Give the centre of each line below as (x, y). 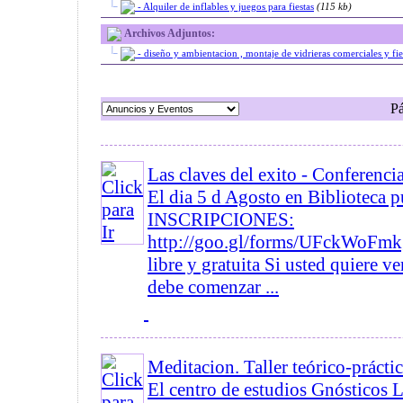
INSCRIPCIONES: (221, 219)
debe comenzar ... (213, 287)
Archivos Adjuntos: (170, 33)
